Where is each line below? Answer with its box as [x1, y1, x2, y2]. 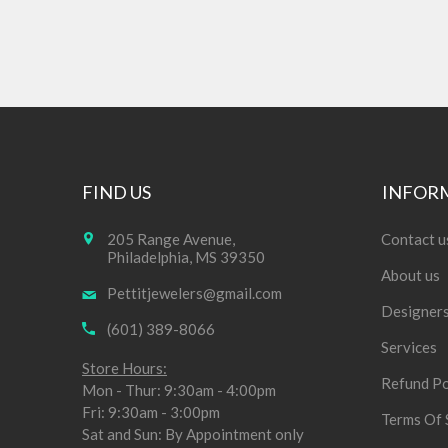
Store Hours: [82, 359, 167, 377]
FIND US [82, 181, 151, 203]
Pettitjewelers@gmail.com [107, 284, 282, 302]
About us [381, 266, 440, 284]
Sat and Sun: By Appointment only [82, 425, 304, 443]
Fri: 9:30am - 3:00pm [82, 403, 220, 421]
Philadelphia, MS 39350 [107, 248, 265, 266]
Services [381, 338, 437, 356]
